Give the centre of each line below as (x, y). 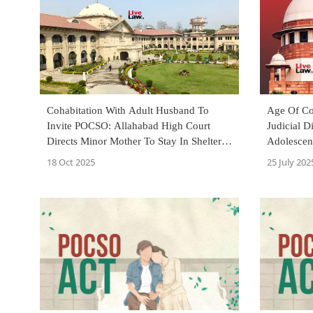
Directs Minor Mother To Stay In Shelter (134, 141)
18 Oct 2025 (71, 162)
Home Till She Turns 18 (99, 157)
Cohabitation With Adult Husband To (128, 111)
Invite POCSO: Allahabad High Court (129, 126)
